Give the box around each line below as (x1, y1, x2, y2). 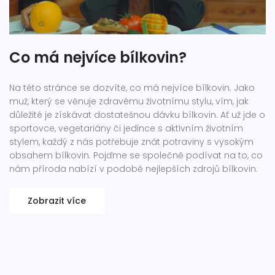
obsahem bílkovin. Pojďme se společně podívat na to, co (9, 149, 263, 162)
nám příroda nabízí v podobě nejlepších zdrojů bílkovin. (9, 163, 258, 176)
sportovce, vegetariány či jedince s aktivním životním (9, 122, 243, 135)
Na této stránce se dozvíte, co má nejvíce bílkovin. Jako (9, 82, 255, 95)
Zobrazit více (28, 195, 86, 207)
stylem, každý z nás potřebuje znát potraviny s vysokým (9, 136, 254, 149)
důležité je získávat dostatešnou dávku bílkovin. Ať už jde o (9, 109, 265, 122)
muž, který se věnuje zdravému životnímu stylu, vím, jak (9, 95, 249, 108)
